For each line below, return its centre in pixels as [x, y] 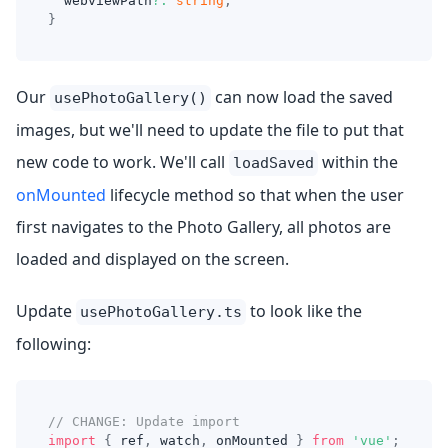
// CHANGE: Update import [144, 421]
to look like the [304, 311]
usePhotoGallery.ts [161, 312]
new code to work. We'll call [122, 162]
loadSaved [273, 163]
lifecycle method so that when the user [255, 195]
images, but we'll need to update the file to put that [210, 130]
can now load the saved [302, 97]
